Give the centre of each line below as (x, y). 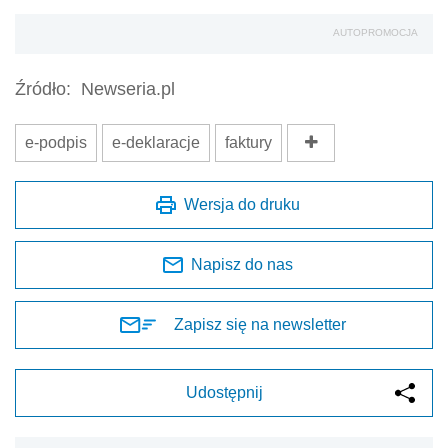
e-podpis (56, 143)
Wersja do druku (242, 205)
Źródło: (43, 89)
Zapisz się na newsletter (260, 325)
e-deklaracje (156, 143)
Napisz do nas (242, 265)
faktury (248, 143)
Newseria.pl (128, 89)
